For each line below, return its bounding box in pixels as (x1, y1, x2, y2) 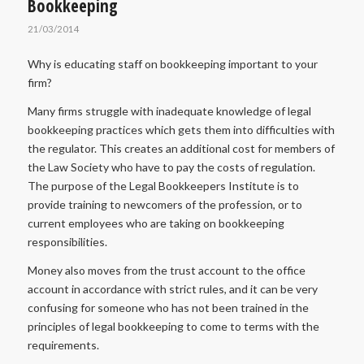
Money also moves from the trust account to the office (27, 262, 305, 277)
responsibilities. (27, 234, 107, 249)
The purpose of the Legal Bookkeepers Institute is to (27, 178, 299, 193)
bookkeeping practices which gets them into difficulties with (27, 122, 335, 136)
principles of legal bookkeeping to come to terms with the (27, 318, 319, 333)
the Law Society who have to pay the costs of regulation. (27, 159, 315, 174)
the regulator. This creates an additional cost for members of (27, 141, 335, 155)
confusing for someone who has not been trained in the (27, 300, 309, 314)
